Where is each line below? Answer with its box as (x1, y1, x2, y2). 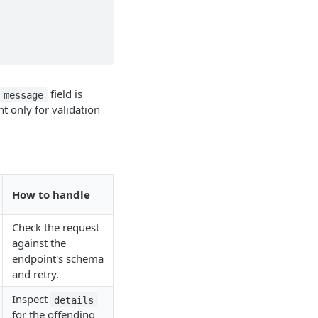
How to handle (12, 187, 90, 202)
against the (12, 236, 66, 251)
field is (47, 87, 82, 102)
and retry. (12, 267, 59, 282)
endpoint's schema (12, 251, 104, 266)
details (54, 294, 94, 306)
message (4, 89, 44, 101)
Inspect (12, 292, 50, 307)
